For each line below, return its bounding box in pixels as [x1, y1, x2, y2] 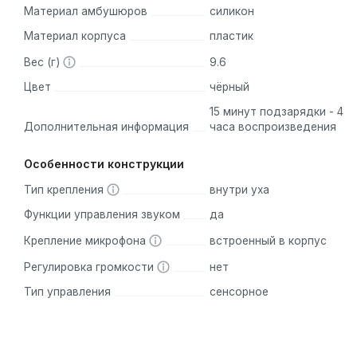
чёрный [209, 80, 249, 94]
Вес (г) [24, 56, 63, 69]
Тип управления [24, 285, 111, 299]
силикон [209, 5, 254, 18]
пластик [209, 29, 253, 43]
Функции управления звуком [24, 208, 180, 222]
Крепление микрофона [24, 234, 149, 248]
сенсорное [209, 285, 269, 299]
